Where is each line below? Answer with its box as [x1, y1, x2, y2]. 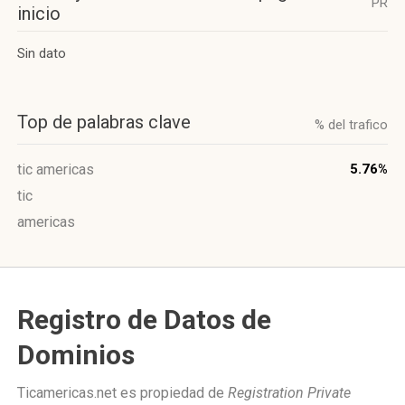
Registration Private [228, 384, 351, 401]
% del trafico [315, 117, 388, 133]
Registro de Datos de [17, 304, 271, 335]
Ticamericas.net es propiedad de [17, 384, 228, 401]
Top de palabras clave [17, 111, 191, 133]
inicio [17, 3, 61, 24]
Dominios [17, 339, 135, 371]
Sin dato [17, 45, 66, 61]
